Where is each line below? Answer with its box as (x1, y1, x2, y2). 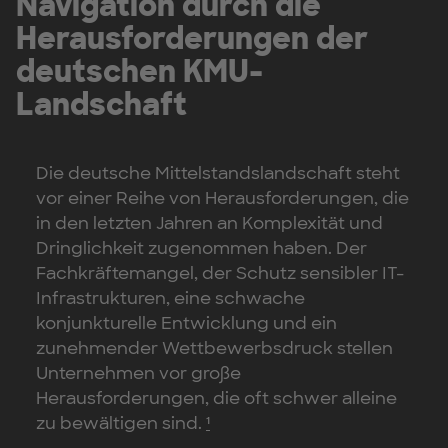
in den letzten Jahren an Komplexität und (36, 211, 383, 234)
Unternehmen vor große (36, 361, 241, 384)
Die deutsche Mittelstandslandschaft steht (36, 161, 400, 184)
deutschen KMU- (16, 51, 263, 91)
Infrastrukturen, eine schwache (36, 286, 305, 309)
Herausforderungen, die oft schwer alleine (36, 386, 397, 409)
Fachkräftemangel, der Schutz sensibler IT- (36, 261, 404, 284)
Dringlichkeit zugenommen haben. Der (36, 236, 367, 259)
